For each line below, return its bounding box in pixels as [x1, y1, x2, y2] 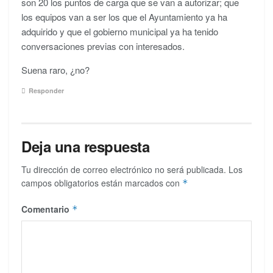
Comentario [21, 202, 72, 215]
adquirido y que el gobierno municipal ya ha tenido [21, 25, 218, 38]
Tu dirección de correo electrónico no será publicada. [21, 163, 226, 175]
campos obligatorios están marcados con [21, 176, 182, 189]
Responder [29, 85, 64, 95]
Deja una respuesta [21, 135, 150, 157]
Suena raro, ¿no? [21, 63, 90, 77]
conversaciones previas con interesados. [21, 40, 185, 53]
